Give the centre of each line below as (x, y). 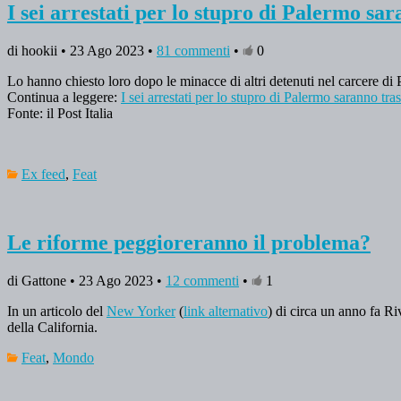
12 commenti (202, 281)
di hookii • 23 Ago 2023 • (82, 51)
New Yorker (141, 311)
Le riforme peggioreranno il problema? (189, 243)
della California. (54, 328)
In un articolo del (57, 311)
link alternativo (226, 311)
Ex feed (43, 175)
